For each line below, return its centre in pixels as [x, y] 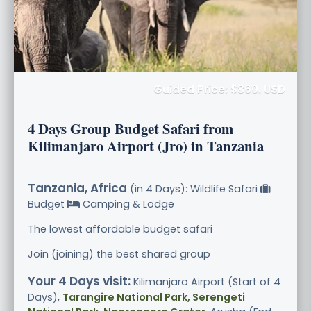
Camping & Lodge [127, 204]
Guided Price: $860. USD [219, 89]
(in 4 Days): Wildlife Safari [194, 188]
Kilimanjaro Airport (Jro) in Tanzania [146, 145]
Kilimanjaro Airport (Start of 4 [205, 281]
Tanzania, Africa [77, 188]
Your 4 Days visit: [79, 281]
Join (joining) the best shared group [119, 254]
